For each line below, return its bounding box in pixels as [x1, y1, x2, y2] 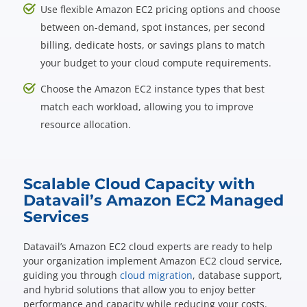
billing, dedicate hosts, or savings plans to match [40, 38, 265, 51]
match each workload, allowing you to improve [40, 100, 254, 113]
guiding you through [23, 269, 120, 282]
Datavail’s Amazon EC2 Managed [23, 191, 284, 210]
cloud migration [119, 269, 193, 282]
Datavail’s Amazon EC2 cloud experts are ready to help [23, 240, 273, 253]
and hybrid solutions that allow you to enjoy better [23, 283, 256, 296]
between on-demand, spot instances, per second [40, 21, 265, 34]
